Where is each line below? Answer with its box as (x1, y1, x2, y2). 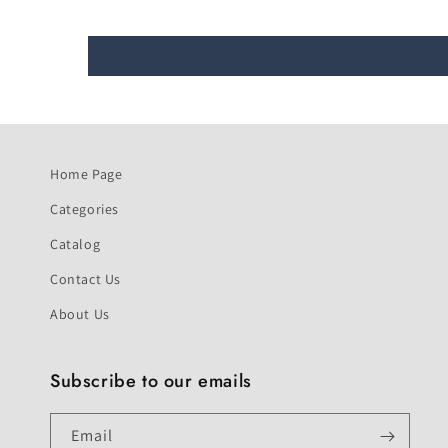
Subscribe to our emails (50, 368, 252, 394)
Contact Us (50, 270, 121, 288)
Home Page (50, 165, 123, 183)
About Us (50, 305, 110, 323)
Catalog (50, 235, 101, 253)
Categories (50, 200, 119, 218)
